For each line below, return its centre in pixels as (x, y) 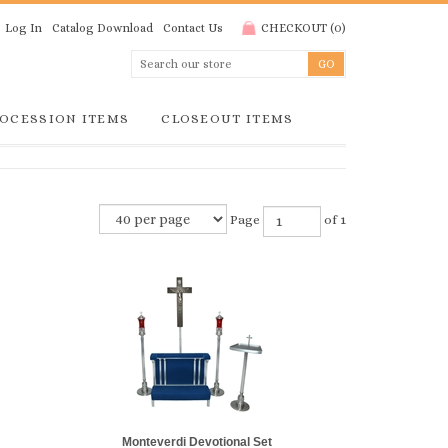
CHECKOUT (294, 28)
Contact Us (193, 28)
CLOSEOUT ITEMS (227, 118)
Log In (23, 28)
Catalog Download (102, 28)
